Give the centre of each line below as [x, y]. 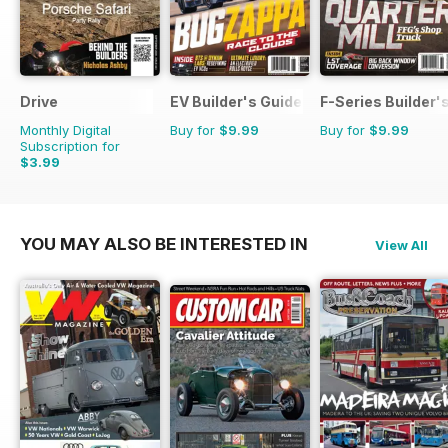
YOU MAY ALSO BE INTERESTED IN [164, 244]
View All [401, 245]
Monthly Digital [65, 130]
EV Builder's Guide [236, 102]
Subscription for [70, 146]
